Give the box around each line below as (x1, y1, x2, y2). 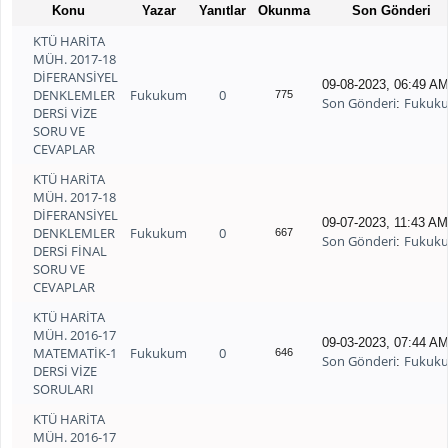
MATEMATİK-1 (33, 344, 118, 362)
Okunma (258, 3, 311, 18)
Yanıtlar (199, 3, 247, 18)
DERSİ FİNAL (33, 242, 108, 260)
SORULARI (33, 380, 95, 398)
